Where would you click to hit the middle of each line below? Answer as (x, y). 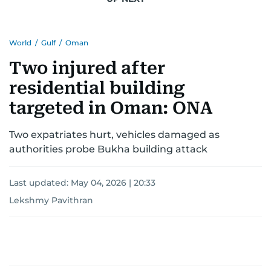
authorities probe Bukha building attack (108, 149)
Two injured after (87, 68)
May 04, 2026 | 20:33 (113, 183)
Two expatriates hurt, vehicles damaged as (114, 135)
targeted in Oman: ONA (111, 108)
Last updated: (40, 183)
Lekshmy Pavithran (51, 200)
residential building (97, 88)
